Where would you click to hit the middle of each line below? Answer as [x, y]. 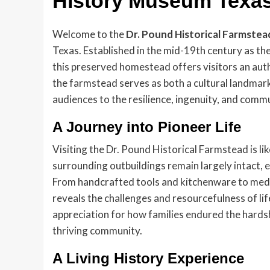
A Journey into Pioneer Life [147, 127]
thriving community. [97, 230]
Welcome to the [89, 34]
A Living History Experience [148, 258]
